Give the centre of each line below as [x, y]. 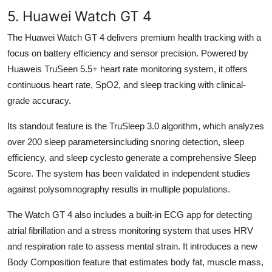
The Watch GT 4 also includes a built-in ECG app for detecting [130, 214]
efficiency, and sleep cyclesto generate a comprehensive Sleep [132, 157]
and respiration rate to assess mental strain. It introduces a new [132, 246]
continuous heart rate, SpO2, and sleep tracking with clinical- [127, 84]
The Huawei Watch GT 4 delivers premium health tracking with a [134, 37]
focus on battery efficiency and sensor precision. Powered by [128, 53]
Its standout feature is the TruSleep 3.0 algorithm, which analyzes [136, 126]
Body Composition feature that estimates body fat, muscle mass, [135, 262]
